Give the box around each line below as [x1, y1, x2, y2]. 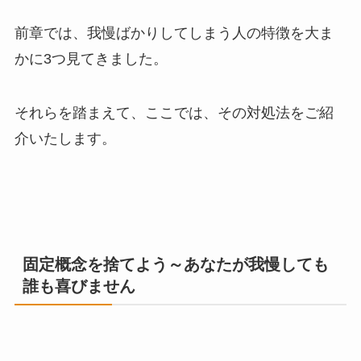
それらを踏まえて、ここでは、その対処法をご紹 [14, 105, 334, 122]
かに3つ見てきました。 [14, 50, 168, 67]
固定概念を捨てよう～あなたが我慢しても [22, 255, 329, 274]
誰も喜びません [22, 277, 135, 296]
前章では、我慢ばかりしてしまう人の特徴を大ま [14, 24, 334, 41]
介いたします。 [14, 131, 116, 147]
